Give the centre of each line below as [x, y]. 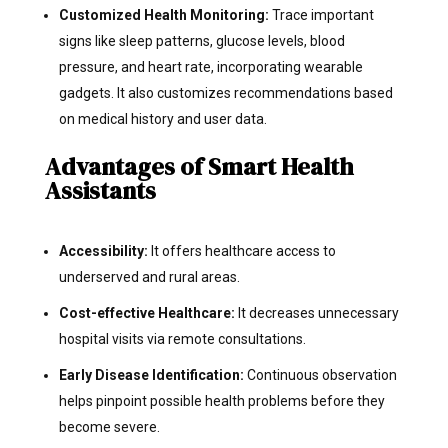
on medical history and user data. [162, 118]
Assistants [100, 190]
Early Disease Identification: [152, 374]
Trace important [322, 14]
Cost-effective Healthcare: [148, 312]
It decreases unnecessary [318, 312]
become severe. [109, 426]
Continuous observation [321, 374]
